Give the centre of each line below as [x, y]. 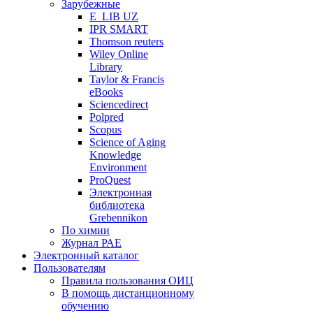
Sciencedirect [119, 104]
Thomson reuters [126, 42]
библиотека [117, 205]
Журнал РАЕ [92, 243]
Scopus [105, 130]
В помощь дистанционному [128, 293]
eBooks [106, 92]
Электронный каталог [86, 255]
